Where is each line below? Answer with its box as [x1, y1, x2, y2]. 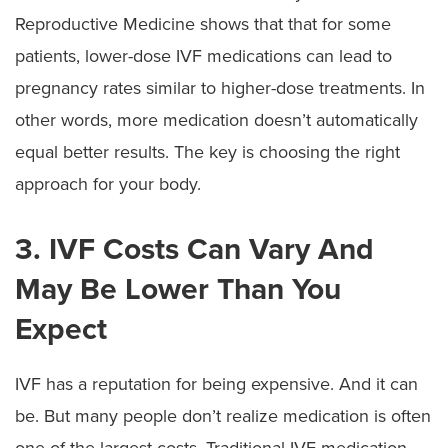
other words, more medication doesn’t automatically [15, 108, 418, 131]
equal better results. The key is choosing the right [15, 140, 400, 163]
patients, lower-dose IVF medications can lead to [15, 44, 392, 67]
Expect [15, 310, 107, 348]
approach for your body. [15, 172, 201, 195]
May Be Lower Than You [15, 270, 341, 308]
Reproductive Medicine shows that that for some [15, 12, 391, 35]
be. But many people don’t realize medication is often [15, 404, 431, 427]
